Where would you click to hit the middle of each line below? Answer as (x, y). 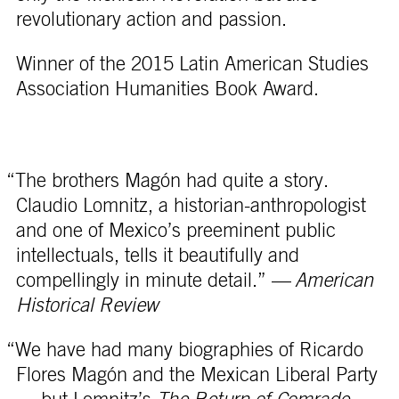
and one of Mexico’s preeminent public (175, 230)
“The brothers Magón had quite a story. (167, 180)
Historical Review (87, 305)
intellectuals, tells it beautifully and (157, 255)
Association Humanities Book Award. (167, 89)
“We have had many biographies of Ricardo (184, 350)
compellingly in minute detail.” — (155, 280)
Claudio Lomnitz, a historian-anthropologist (191, 205)
